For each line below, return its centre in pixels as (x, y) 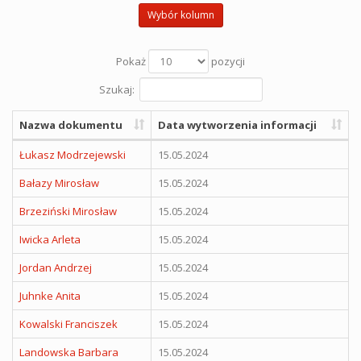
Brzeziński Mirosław (68, 211)
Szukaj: (116, 89)
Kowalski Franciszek (68, 324)
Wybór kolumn (180, 15)
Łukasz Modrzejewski (73, 154)
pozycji (227, 61)
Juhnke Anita (50, 295)
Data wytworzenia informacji (237, 124)
